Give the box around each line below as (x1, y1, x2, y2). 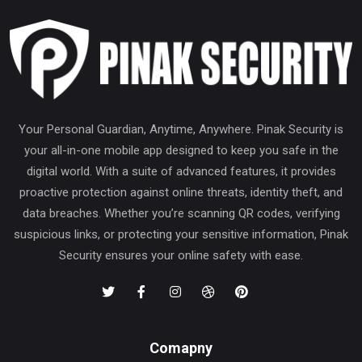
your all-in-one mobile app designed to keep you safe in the (23, 143, 339, 158)
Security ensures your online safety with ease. (59, 248, 303, 263)
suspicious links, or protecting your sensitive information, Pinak (14, 227, 348, 242)
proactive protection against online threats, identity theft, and (19, 185, 343, 200)
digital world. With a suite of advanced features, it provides (26, 164, 336, 179)
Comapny (149, 339, 213, 357)
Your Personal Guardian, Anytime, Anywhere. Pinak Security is (19, 122, 343, 137)
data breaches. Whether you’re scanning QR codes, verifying (22, 206, 340, 221)
